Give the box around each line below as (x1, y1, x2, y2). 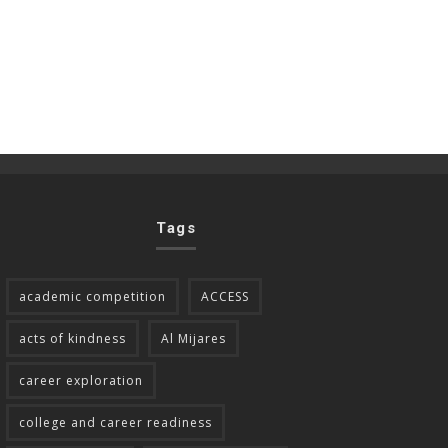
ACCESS (201, 287, 249, 305)
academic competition (19, 287, 166, 305)
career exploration (19, 371, 143, 389)
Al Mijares (161, 329, 226, 347)
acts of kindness (19, 329, 126, 347)
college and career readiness (19, 413, 212, 431)
